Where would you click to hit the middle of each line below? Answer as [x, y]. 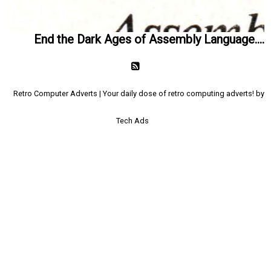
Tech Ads [132, 121]
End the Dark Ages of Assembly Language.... [149, 39]
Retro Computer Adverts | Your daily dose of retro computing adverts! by [139, 93]
